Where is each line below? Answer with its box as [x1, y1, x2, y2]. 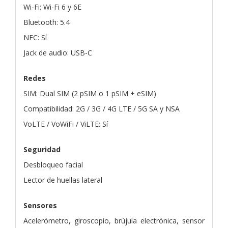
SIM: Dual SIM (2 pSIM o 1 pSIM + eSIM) [23, 88, 156, 98]
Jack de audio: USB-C [23, 47, 92, 58]
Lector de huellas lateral [23, 175, 102, 185]
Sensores [23, 200, 57, 210]
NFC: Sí [23, 32, 47, 42]
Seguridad [23, 144, 61, 154]
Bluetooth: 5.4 [23, 17, 70, 27]
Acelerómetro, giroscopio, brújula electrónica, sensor [23, 215, 205, 225]
